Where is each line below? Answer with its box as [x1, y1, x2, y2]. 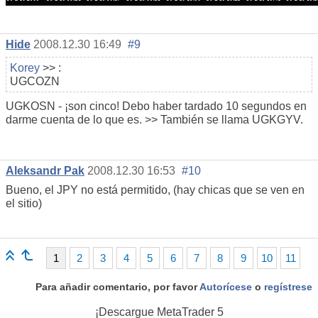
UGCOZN [10, 75, 60, 87]
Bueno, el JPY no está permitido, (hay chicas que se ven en [6, 183, 305, 196]
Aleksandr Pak [6, 164, 84, 177]
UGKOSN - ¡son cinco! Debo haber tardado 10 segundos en [6, 99, 307, 112]
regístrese [264, 280, 312, 292]
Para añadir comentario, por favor [35, 280, 199, 292]
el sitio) [6, 197, 42, 209]
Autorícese [199, 280, 252, 292]
